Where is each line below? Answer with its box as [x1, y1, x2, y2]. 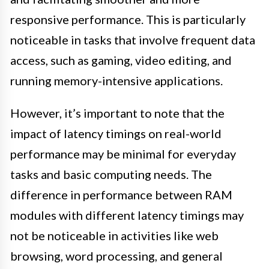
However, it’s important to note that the [10, 106, 225, 121]
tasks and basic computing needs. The [10, 167, 212, 182]
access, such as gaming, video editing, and [10, 53, 232, 68]
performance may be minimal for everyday [10, 147, 236, 162]
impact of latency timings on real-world [10, 126, 222, 141]
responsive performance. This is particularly [10, 12, 246, 27]
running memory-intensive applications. [10, 73, 223, 88]
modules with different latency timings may [10, 208, 244, 223]
